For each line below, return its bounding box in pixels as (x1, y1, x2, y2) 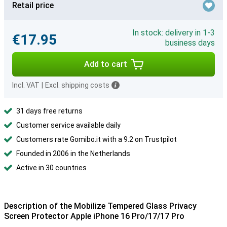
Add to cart (84, 59, 127, 69)
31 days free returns (16, 107, 83, 115)
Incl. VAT (12, 81, 40, 89)
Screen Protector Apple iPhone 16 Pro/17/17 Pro (4, 211, 184, 221)
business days (165, 38, 215, 48)
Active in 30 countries (16, 164, 87, 172)
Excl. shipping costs (45, 81, 109, 89)
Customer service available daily (16, 121, 121, 129)
